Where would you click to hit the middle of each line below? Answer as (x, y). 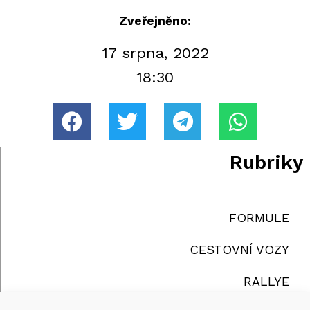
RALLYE (266, 282)
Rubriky (266, 163)
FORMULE (259, 218)
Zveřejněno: (155, 21)
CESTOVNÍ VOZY (239, 250)
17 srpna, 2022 (155, 53)
